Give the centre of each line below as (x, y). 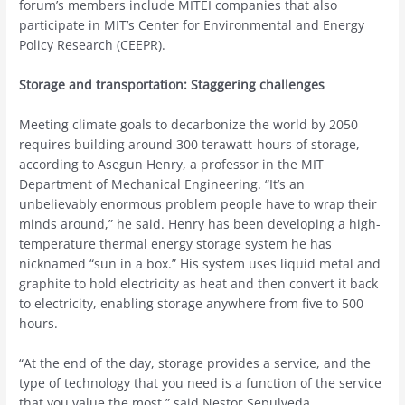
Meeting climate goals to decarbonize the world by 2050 (189, 124)
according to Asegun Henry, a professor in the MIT (172, 164)
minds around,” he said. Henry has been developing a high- (200, 223)
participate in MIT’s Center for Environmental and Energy (192, 25)
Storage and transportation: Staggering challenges (172, 84)
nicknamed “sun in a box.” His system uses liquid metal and (200, 263)
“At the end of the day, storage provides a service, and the (195, 363)
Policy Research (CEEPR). (93, 45)
